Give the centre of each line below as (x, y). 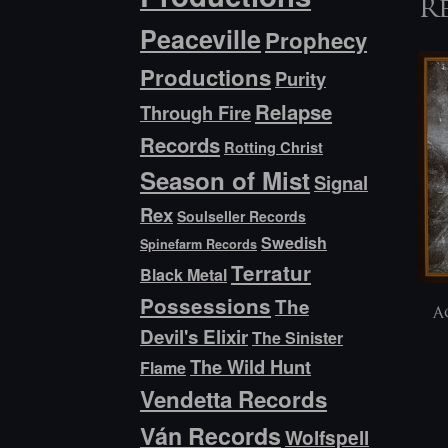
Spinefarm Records (199, 244)
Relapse (294, 112)
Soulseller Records (242, 216)
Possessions (206, 306)
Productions (206, 77)
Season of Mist (225, 180)
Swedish (294, 243)
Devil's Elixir (194, 337)
